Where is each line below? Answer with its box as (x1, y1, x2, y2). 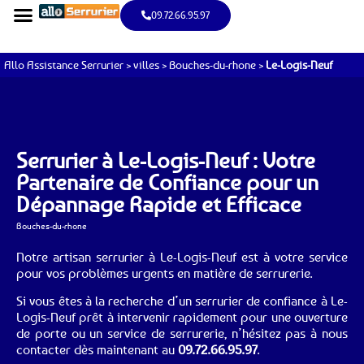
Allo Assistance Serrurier (4, 58, 123, 71)
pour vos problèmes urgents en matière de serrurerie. (16, 264, 313, 281)
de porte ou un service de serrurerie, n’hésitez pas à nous (16, 325, 348, 341)
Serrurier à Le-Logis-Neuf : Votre (16, 147, 315, 173)
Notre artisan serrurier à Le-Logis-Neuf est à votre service (16, 248, 348, 265)
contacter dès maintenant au (16, 341, 178, 357)
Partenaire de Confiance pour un (16, 169, 318, 195)
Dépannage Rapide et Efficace (16, 191, 301, 217)
